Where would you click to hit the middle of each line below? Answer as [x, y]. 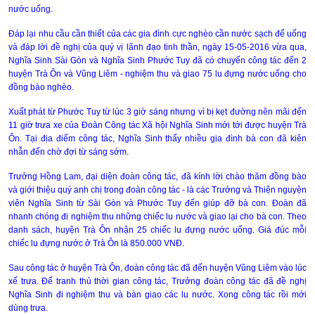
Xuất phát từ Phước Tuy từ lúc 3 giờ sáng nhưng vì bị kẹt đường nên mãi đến [157, 112]
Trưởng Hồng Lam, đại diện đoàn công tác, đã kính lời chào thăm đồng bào [157, 176]
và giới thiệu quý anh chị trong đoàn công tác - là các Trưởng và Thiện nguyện [157, 190]
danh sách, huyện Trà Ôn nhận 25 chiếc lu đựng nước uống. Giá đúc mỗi [157, 230]
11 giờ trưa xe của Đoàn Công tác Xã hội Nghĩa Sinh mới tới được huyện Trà [157, 125]
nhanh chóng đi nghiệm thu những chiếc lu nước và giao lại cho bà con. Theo [157, 217]
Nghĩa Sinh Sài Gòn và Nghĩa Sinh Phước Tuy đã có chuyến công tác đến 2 [157, 60]
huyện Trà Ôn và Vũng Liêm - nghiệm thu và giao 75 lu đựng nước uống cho [157, 74]
